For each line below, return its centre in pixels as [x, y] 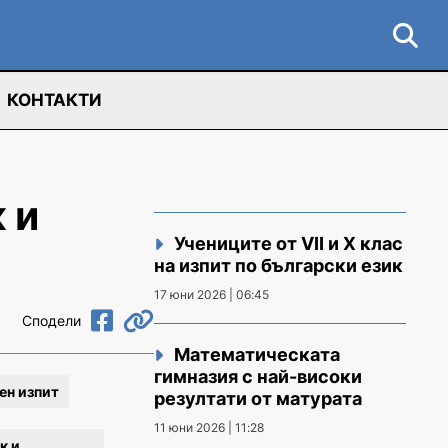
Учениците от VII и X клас [288, 243]
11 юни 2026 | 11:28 [209, 427]
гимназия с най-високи [258, 376]
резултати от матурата [258, 398]
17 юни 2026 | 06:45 [211, 294]
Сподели [51, 320]
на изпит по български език [278, 265]
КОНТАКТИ [54, 100]
